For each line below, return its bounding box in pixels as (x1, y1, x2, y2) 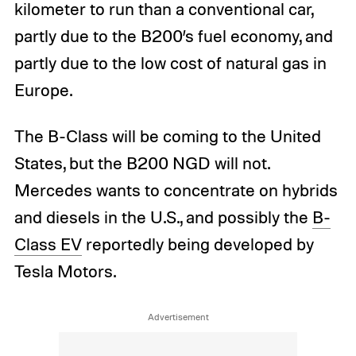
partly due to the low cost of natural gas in (14, 52, 327, 74)
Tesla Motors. (14, 261, 116, 282)
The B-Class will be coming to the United (14, 126, 321, 147)
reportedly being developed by (81, 234, 314, 255)
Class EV (14, 234, 82, 255)
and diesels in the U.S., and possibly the (14, 207, 312, 228)
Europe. (14, 79, 72, 101)
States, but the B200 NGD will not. (14, 153, 269, 174)
